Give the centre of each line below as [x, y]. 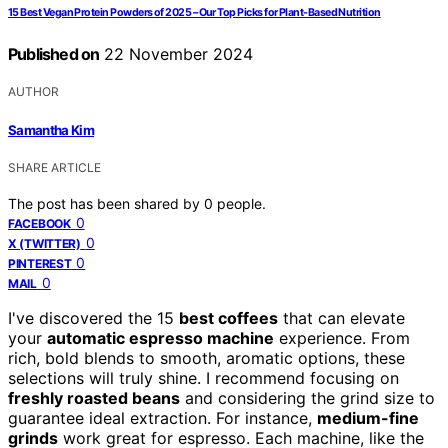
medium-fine [368, 417]
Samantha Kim [51, 129]
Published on [54, 54]
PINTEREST [40, 263]
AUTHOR [33, 92]
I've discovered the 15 [93, 317]
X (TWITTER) [44, 243]
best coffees [228, 317]
